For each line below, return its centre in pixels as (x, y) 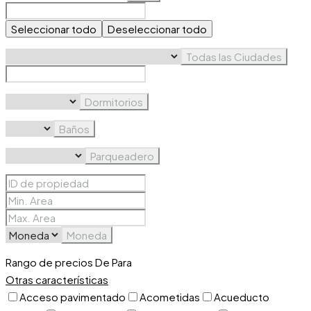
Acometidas (170, 297)
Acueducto (242, 297)
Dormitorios (114, 102)
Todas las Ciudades (234, 57)
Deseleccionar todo (157, 29)
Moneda (87, 235)
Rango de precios (49, 262)
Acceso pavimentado (73, 297)
